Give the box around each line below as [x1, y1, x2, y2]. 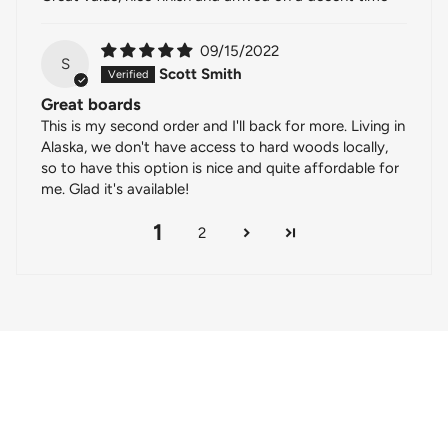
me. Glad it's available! [41, 180, 189, 199]
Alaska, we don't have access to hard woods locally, [41, 138, 388, 157]
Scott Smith [159, 65, 242, 84]
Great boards [41, 94, 141, 115]
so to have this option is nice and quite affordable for [41, 159, 399, 178]
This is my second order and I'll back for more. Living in [41, 117, 405, 136]
